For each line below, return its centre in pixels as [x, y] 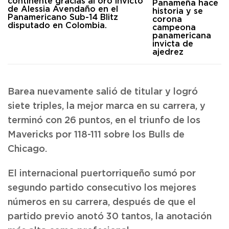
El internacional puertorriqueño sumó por [102, 174]
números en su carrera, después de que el [102, 202]
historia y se [177, 11]
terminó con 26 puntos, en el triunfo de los [104, 121]
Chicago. [27, 149]
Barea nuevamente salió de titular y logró [103, 92]
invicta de [173, 44]
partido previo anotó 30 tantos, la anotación [110, 217]
